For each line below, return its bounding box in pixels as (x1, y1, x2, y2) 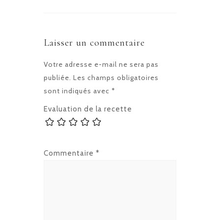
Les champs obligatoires (73, 73, 159, 82)
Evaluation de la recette (44, 105, 132, 114)
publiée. (44, 73, 71, 82)
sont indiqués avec (44, 86, 111, 96)
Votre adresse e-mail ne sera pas (44, 60, 159, 69)
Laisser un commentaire (44, 37, 145, 49)
